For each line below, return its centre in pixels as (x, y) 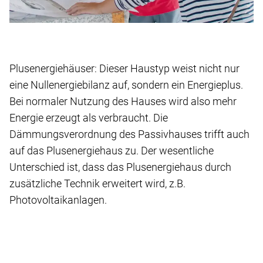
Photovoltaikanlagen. (58, 200)
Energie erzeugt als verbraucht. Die (89, 117)
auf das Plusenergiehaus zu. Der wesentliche (112, 150)
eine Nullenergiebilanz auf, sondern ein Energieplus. (126, 85)
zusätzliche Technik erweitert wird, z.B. (97, 183)
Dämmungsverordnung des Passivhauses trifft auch (129, 134)
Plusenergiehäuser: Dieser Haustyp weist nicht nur (124, 68)
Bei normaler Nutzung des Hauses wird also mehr (123, 101)
